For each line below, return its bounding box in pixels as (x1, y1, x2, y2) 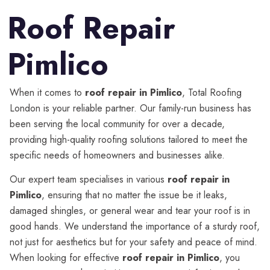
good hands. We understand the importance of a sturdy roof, (10, 219, 260, 233)
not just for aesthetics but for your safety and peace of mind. (10, 235, 257, 249)
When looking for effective (10, 251, 122, 265)
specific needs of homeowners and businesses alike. (10, 148, 225, 162)
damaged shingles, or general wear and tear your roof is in (10, 204, 250, 218)
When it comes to (10, 86, 85, 99)
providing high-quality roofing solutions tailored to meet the (10, 133, 248, 146)
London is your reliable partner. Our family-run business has (10, 101, 251, 115)
